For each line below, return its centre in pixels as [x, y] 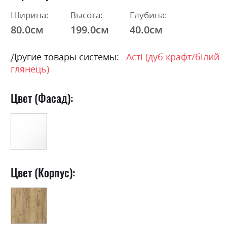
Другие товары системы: [65, 56]
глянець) [30, 69]
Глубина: [149, 15]
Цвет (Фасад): [42, 97]
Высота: [86, 15]
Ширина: [30, 15]
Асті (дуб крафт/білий [173, 56]
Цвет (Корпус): [43, 172]
